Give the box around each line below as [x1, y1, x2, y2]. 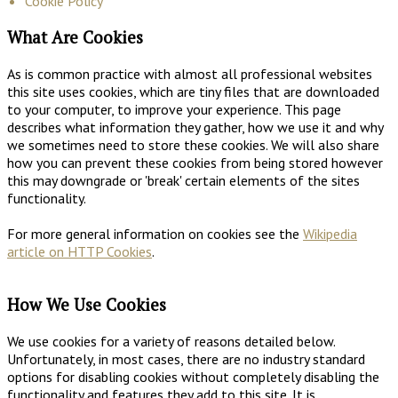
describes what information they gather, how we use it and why [7, 117, 383, 136]
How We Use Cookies [7, 294, 166, 316]
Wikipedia [303, 224, 357, 243]
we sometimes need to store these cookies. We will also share [7, 135, 379, 154]
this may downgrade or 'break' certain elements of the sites [7, 171, 360, 189]
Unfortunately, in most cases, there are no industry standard [7, 350, 365, 369]
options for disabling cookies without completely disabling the [7, 368, 379, 386]
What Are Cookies [7, 26, 143, 48]
